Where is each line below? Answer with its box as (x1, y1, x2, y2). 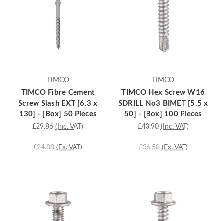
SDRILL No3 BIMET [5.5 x (118, 100, 208, 108)
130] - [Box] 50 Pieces (19, 110, 97, 118)
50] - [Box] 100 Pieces (124, 110, 202, 118)
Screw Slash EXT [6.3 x (18, 100, 98, 108)
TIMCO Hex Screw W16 (121, 89, 205, 97)
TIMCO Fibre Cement (21, 89, 95, 97)
